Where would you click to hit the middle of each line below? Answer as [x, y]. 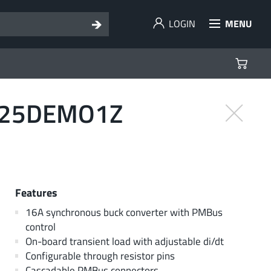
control [40, 226]
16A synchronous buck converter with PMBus [124, 212]
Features [36, 192]
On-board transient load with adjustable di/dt [124, 241]
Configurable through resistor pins [100, 255]
